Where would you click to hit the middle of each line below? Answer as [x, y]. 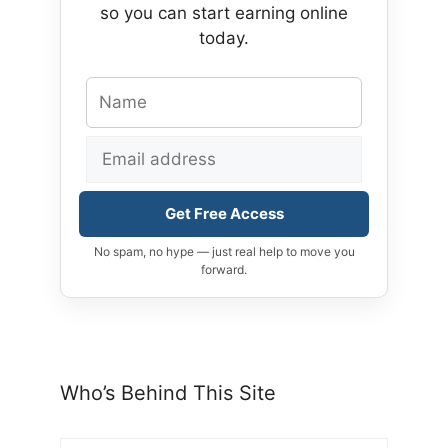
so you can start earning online [224, 13]
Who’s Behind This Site [168, 392]
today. [224, 38]
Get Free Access [224, 213]
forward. [224, 269]
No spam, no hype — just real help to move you [224, 251]
